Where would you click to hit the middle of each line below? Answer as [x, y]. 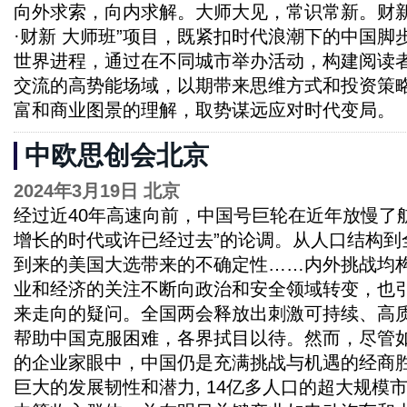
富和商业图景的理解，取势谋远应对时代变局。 [204, 110]
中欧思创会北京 [117, 155]
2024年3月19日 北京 [97, 191]
